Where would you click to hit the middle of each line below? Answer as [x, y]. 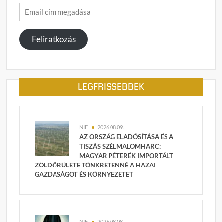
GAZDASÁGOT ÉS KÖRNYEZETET [84, 174]
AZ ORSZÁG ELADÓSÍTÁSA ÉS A [127, 137]
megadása [36, 33]
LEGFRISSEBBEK [111, 86]
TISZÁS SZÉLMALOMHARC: [120, 146]
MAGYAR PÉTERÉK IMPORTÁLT [127, 155]
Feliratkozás [54, 39]
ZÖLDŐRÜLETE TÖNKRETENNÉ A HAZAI [95, 165]
